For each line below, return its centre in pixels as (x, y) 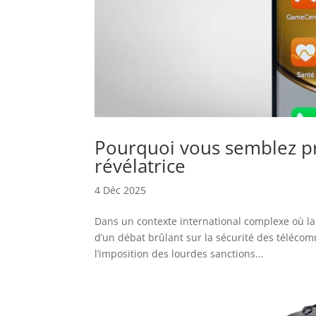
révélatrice (140, 165)
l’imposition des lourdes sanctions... (180, 253)
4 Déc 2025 (121, 190)
